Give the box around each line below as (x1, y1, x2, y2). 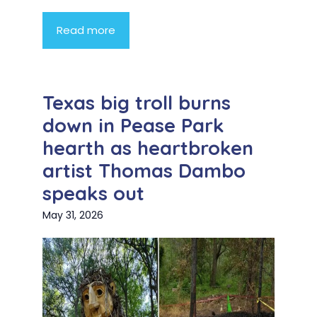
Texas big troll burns (42, 91, 231, 115)
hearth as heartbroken (42, 136, 253, 161)
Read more (57, 23, 115, 38)
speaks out (42, 181, 144, 206)
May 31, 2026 (42, 208, 103, 223)
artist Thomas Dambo (42, 158, 246, 183)
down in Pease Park (42, 113, 224, 138)
